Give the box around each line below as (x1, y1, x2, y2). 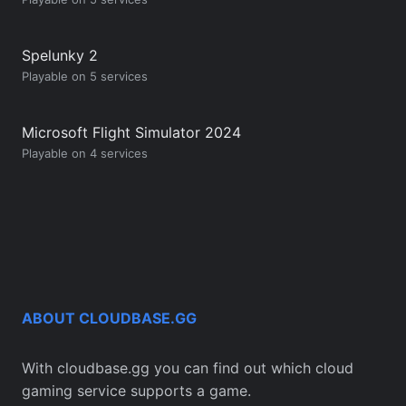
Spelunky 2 (22, 45, 98, 64)
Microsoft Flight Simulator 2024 (22, 122, 241, 141)
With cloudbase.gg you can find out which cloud (22, 359, 353, 378)
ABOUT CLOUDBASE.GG (22, 309, 197, 328)
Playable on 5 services (22, 68, 148, 83)
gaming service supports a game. (22, 382, 251, 401)
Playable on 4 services (22, 145, 148, 160)
